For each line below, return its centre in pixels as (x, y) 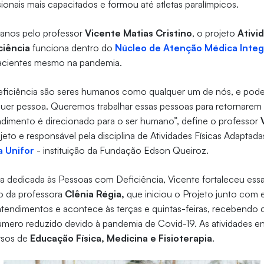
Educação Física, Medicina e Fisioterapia (121, 238)
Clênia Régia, (94, 194)
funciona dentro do (74, 48)
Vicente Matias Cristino (139, 33)
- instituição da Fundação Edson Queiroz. (122, 151)
